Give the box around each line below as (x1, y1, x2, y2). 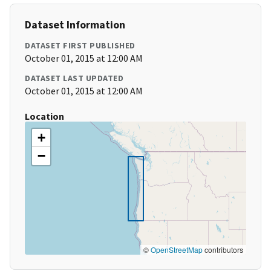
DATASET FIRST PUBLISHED (25, 40, 135, 51)
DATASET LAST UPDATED (25, 73, 123, 84)
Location (25, 110, 64, 123)
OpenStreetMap (151, 244, 203, 255)
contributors (203, 244, 243, 255)
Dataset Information (25, 18, 125, 32)
